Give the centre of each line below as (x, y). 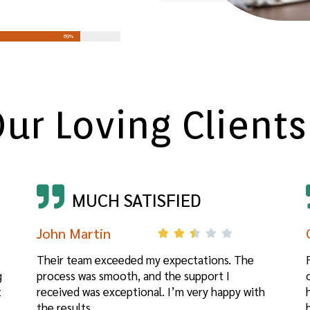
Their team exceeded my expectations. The (145, 260)
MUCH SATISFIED (136, 199)
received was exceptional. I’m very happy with (151, 292)
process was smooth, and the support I (133, 276)
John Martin (73, 234)
